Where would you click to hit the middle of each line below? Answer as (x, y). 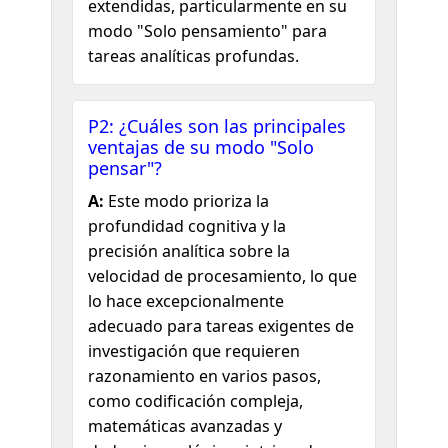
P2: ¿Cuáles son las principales (217, 125)
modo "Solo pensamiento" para (208, 30)
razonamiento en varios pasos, (205, 375)
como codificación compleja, (196, 400)
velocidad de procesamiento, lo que (223, 275)
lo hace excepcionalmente (186, 300)
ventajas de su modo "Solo (201, 146)
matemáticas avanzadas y (185, 425)
